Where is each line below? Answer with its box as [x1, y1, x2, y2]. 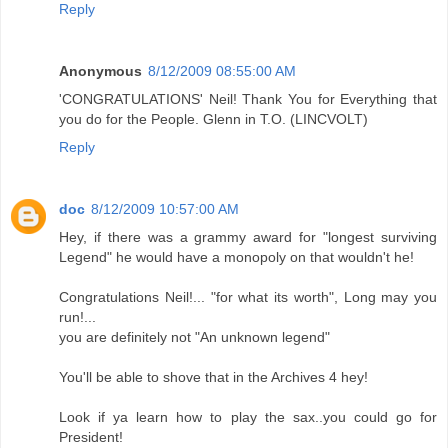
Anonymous [59, 63, 142, 80]
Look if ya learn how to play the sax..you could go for [59, 409, 437, 426]
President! [59, 429, 123, 446]
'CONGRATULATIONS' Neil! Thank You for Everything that [59, 91, 437, 108]
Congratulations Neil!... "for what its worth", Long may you [59, 289, 437, 306]
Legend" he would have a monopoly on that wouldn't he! [59, 249, 414, 266]
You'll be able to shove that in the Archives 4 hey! [59, 369, 368, 386]
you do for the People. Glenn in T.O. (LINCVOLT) [59, 111, 368, 128]
